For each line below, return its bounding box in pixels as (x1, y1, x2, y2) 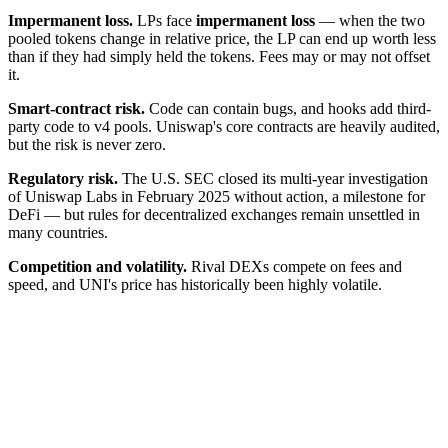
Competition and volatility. (8, 257, 187, 275)
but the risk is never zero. (8, 135, 166, 153)
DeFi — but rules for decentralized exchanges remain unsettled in (8, 205, 420, 223)
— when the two (315, 11, 425, 29)
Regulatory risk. (8, 169, 118, 187)
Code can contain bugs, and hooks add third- (145, 99, 431, 117)
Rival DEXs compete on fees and (187, 257, 402, 275)
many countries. (8, 223, 108, 241)
